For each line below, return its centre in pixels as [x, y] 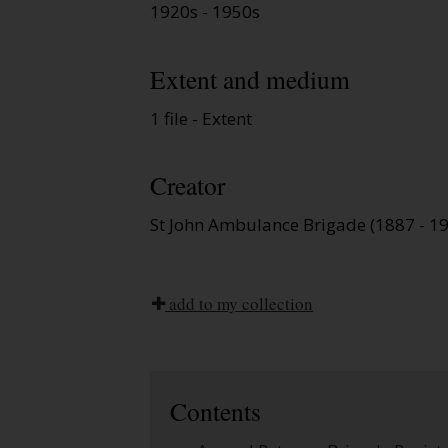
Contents [215, 411]
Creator [187, 185]
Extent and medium [250, 78]
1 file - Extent [201, 118]
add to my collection [239, 304]
